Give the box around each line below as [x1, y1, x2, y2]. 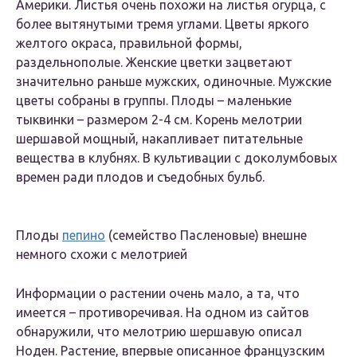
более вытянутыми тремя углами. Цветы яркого [16, 17, 309, 32]
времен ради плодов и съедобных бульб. [16, 170, 265, 185]
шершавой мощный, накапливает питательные [16, 131, 303, 147]
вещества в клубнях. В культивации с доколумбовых [16, 151, 337, 166]
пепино [62, 228, 105, 243]
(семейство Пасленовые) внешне [105, 228, 307, 243]
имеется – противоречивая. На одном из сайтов [16, 305, 309, 320]
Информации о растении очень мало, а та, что [16, 286, 300, 301]
